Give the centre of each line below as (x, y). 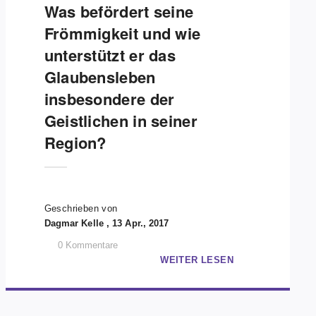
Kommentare (91, 245)
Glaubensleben (100, 77)
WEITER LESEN (197, 260)
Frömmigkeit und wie (122, 33)
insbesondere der (109, 99)
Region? (75, 142)
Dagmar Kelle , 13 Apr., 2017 (107, 223)
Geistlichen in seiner (121, 121)
